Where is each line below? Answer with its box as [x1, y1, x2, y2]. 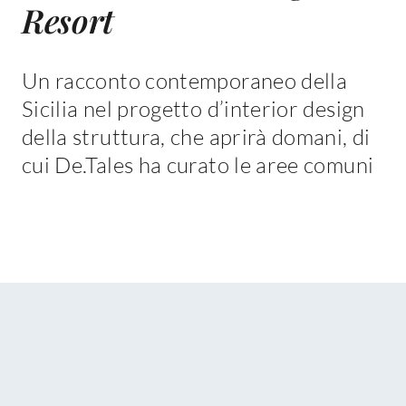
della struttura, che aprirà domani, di [21, 123, 371, 151]
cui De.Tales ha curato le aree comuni [21, 151, 374, 179]
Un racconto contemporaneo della [21, 67, 348, 95]
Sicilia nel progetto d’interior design [21, 95, 365, 123]
